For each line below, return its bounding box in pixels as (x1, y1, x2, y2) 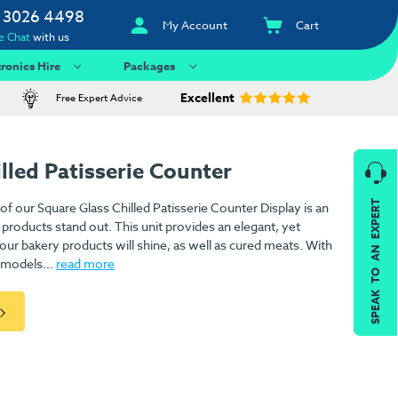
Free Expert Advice (55, 91, 142, 107)
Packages (123, 57, 176, 74)
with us (30, 29, 70, 44)
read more (56, 255, 115, 273)
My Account (163, 17, 228, 33)
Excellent (180, 89, 235, 108)
